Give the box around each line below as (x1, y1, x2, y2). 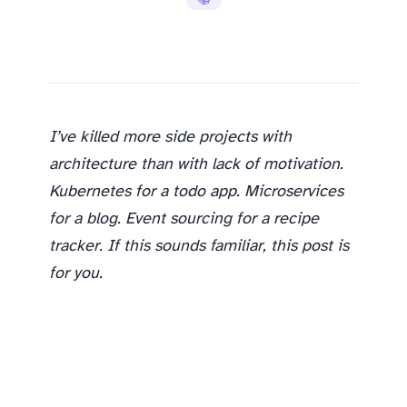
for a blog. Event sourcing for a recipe (49, 210, 319, 228)
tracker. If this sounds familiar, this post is (49, 237, 349, 255)
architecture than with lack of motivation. (49, 155, 343, 174)
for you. (49, 264, 103, 283)
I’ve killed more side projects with (49, 128, 292, 146)
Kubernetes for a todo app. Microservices (49, 183, 343, 201)
